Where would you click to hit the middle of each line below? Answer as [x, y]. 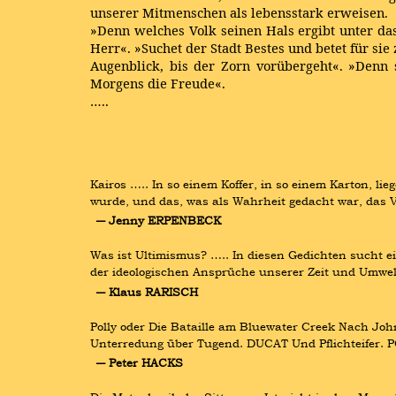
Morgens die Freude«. [158, 83]
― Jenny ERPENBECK [158, 221]
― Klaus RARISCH [147, 291]
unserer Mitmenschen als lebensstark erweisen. [239, 12]
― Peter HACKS [139, 362]
